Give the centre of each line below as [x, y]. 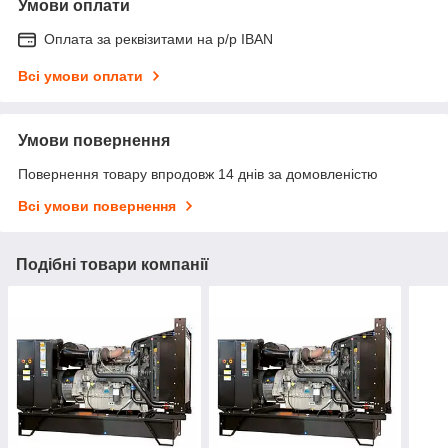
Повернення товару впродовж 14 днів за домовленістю [198, 173]
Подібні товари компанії [112, 264]
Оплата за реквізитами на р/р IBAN [158, 38]
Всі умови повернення [97, 205]
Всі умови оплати [80, 75]
